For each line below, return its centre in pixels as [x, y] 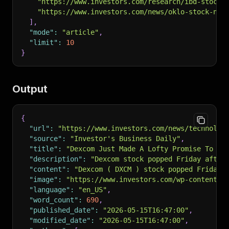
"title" [43, 149]
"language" [50, 190]
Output [30, 89]
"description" [56, 159]
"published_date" [62, 210]
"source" [45, 139]
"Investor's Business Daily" [125, 139]
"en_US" [93, 190]
